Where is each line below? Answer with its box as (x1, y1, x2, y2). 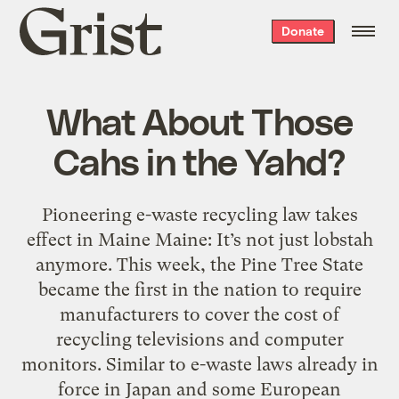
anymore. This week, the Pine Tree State (36, 253, 363, 275)
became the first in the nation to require (37, 278, 362, 300)
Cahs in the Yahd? (53, 137, 346, 183)
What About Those (45, 97, 354, 142)
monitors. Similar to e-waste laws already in (20, 353, 379, 375)
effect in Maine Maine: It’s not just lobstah (26, 228, 373, 250)
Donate (281, 23, 324, 38)
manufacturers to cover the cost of (60, 303, 339, 325)
